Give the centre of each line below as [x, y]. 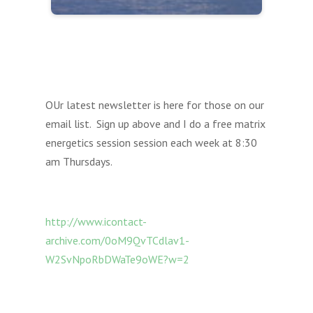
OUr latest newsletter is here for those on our [154, 105]
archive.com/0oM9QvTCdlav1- [117, 241]
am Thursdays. [79, 162]
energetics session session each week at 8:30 [151, 143]
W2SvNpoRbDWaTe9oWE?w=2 [117, 260]
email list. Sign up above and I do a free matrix [155, 124]
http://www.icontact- [96, 222]
